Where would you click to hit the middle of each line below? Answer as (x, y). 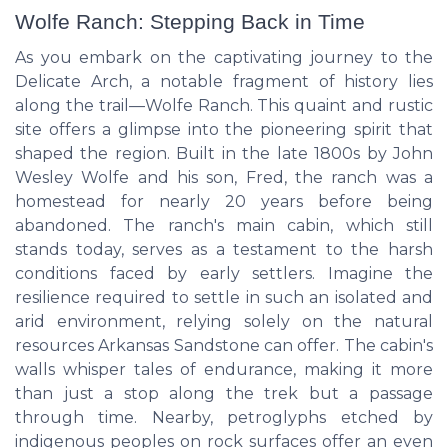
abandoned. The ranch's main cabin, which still (224, 225)
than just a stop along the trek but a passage (224, 393)
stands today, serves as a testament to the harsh (224, 249)
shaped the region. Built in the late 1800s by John (224, 153)
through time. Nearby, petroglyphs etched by (224, 417)
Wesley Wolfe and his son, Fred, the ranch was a (224, 177)
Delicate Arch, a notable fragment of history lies (224, 81)
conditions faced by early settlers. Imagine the (224, 273)
